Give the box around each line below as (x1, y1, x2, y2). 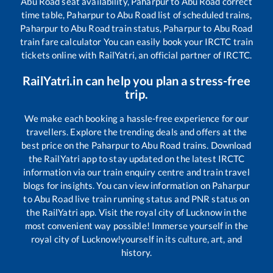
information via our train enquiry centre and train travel (23, 166, 250, 177)
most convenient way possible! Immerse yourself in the (25, 219, 248, 231)
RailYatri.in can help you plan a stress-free (23, 73, 250, 88)
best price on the (21, 139, 91, 151)
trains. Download (180, 139, 252, 151)
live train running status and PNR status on (73, 193, 250, 204)
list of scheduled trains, (155, 9, 252, 20)
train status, (110, 22, 163, 34)
